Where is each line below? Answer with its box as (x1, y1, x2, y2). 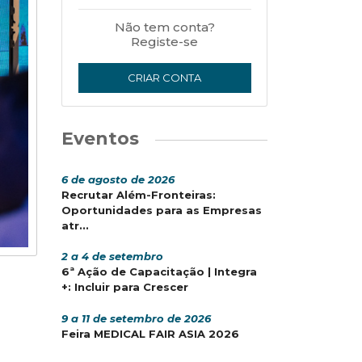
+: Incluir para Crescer (61, 280, 188, 294)
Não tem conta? (114, 19, 215, 35)
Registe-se (131, 34, 198, 49)
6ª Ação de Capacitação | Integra (61, 265, 257, 279)
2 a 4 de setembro (61, 250, 163, 263)
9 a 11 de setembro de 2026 (61, 311, 211, 325)
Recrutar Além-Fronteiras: (61, 187, 216, 201)
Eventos (61, 127, 139, 149)
